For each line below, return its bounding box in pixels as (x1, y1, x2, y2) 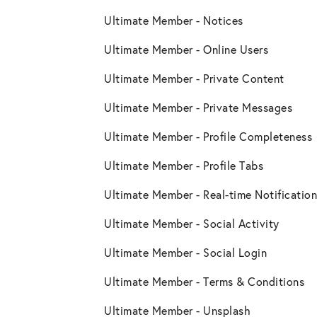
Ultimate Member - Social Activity (104, 216, 279, 231)
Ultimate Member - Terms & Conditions (104, 274, 304, 289)
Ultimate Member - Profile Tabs (104, 158, 263, 173)
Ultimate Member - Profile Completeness (104, 129, 312, 144)
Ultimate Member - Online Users (104, 42, 268, 57)
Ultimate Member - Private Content (104, 71, 284, 86)
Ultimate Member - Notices (104, 13, 243, 28)
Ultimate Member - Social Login (104, 245, 267, 260)
